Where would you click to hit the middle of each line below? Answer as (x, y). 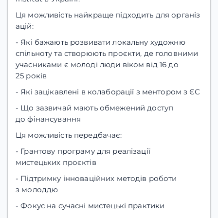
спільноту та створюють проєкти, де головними (107, 53)
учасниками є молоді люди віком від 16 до (97, 64)
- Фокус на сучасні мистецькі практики (90, 205)
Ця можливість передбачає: (69, 135)
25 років (31, 75)
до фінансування (48, 119)
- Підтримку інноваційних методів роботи (96, 178)
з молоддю (37, 189)
